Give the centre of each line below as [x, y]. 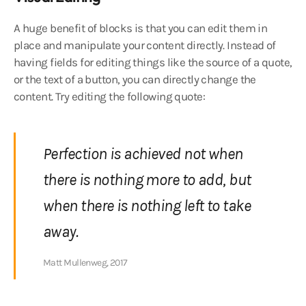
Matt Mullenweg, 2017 [85, 263]
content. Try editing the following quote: [110, 96]
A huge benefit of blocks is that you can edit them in [141, 28]
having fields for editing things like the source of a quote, [153, 62]
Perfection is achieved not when [143, 154]
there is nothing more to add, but [147, 180]
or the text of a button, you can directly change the [135, 79]
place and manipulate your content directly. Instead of [145, 45]
